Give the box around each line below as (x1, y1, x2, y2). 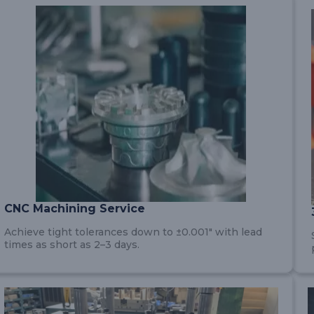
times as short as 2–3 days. (4, 238, 139, 251)
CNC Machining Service (4, 202, 145, 215)
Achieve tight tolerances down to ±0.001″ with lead (4, 226, 262, 238)
